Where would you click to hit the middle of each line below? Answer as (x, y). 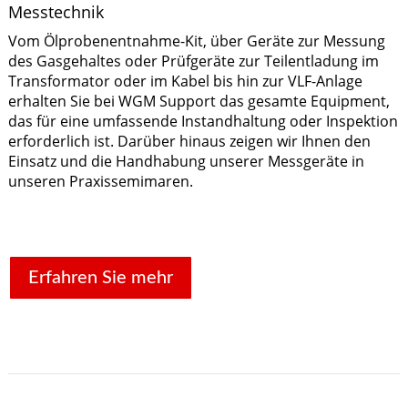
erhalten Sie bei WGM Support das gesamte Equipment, (199, 101)
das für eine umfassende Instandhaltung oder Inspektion (203, 121)
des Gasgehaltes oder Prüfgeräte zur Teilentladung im (193, 61)
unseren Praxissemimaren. (100, 181)
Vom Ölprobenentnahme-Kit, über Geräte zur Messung (196, 41)
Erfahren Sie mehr (100, 277)
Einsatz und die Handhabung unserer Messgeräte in (186, 161)
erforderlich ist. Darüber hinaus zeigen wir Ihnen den (189, 141)
